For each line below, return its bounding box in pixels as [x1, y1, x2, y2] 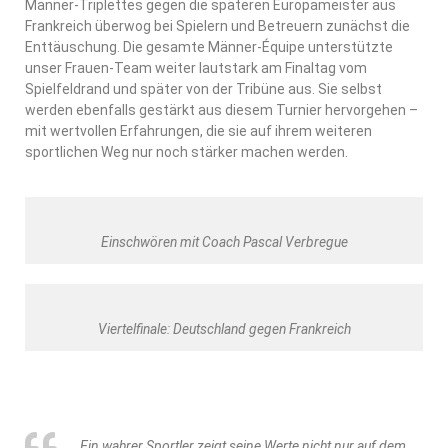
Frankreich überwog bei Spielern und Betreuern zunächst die [25, 17, 410, 34]
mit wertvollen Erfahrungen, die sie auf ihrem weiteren [25, 122, 372, 139]
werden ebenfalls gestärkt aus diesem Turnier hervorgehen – [25, 101, 418, 118]
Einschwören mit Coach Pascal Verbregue [100, 233, 348, 250]
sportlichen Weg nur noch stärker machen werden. [25, 143, 348, 160]
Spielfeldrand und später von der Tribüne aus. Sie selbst [25, 80, 382, 97]
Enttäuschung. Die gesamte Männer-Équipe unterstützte [25, 38, 393, 55]
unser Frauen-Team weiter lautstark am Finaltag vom [25, 59, 367, 76]
